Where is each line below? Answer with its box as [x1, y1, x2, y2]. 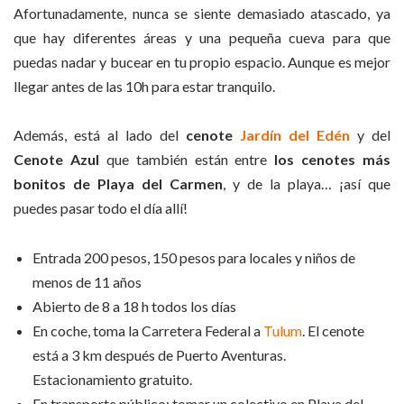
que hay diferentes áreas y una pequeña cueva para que [14, 28, 390, 46]
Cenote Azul [14, 151, 99, 169]
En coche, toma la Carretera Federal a [32, 321, 263, 339]
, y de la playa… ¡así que [223, 175, 390, 193]
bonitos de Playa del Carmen [14, 175, 223, 193]
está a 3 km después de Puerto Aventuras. [32, 345, 286, 363]
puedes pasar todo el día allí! [14, 199, 188, 217]
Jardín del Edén [240, 126, 350, 144]
